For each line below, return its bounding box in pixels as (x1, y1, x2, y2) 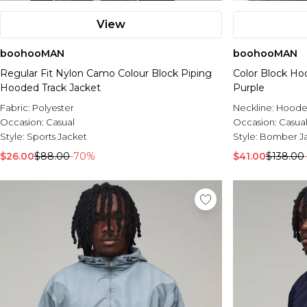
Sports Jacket (27, 131, 87, 143)
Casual (46, 116, 75, 128)
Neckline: (233, 102, 276, 114)
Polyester (32, 102, 74, 114)
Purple (233, 82, 265, 95)
